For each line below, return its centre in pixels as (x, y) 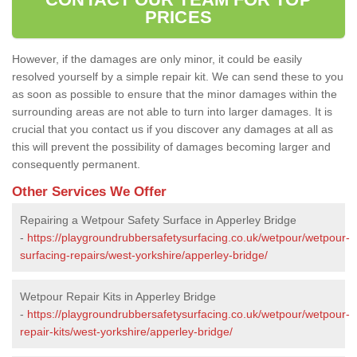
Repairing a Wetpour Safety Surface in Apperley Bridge (158, 220)
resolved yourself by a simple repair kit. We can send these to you (178, 76)
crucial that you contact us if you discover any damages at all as (173, 129)
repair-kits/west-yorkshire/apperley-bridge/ (126, 331)
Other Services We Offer (89, 191)
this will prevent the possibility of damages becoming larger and (171, 146)
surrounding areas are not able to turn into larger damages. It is (172, 111)
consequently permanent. (76, 164)
